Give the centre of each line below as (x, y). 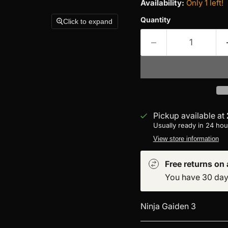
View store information (186, 139)
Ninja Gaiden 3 (168, 206)
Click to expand (88, 21)
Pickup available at (190, 116)
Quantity (155, 20)
